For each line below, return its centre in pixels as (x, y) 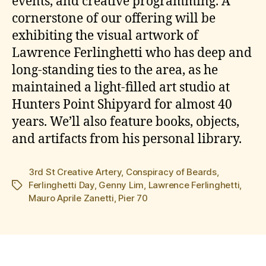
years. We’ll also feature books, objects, (126, 122)
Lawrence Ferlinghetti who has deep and (132, 53)
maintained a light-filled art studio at (121, 87)
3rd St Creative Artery (75, 172)
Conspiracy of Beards (171, 172)
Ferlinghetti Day (61, 185)
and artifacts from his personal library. (127, 139)
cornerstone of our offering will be (114, 18)
